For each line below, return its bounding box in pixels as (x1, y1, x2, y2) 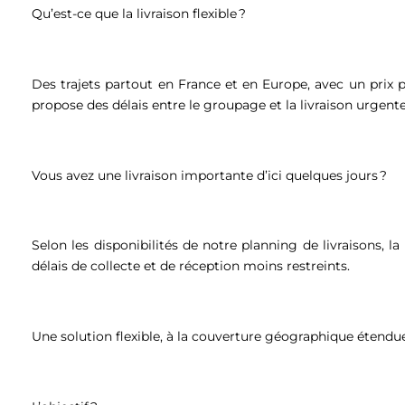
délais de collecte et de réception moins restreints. (32, 258, 353, 275)
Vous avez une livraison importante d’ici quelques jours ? (32, 166, 391, 184)
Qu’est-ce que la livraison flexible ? (32, 5, 250, 23)
